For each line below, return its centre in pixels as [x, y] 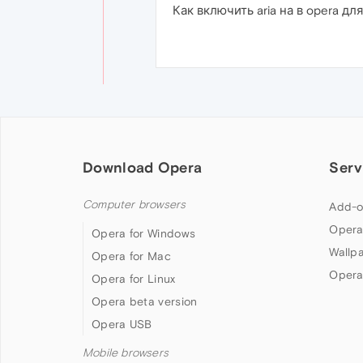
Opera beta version [145, 301]
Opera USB [122, 324]
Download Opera [143, 167]
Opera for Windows [144, 233]
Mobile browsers [126, 353]
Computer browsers [135, 205]
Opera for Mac [131, 256]
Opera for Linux [134, 279]
